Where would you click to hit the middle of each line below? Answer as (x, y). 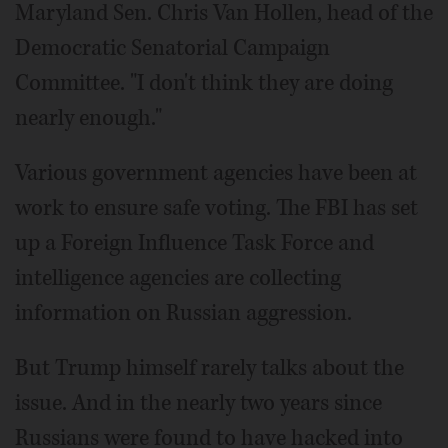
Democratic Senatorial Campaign (172, 48)
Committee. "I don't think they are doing (204, 83)
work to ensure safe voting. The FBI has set (216, 208)
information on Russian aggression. (183, 313)
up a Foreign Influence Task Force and (194, 243)
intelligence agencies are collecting (178, 278)
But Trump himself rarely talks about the (209, 368)
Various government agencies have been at (216, 173)
